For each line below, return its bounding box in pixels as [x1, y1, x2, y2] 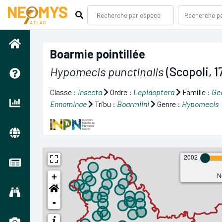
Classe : [50, 87, 78, 97]
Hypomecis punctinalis [50, 64, 164, 79]
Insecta [78, 87, 102, 97]
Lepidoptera [133, 87, 174, 97]
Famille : [181, 87, 212, 97]
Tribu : [93, 99, 117, 109]
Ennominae [50, 99, 87, 109]
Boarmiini [117, 99, 149, 109]
